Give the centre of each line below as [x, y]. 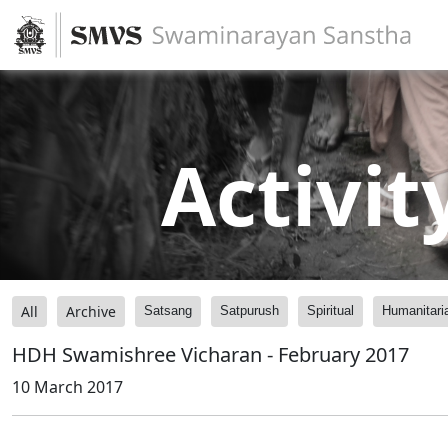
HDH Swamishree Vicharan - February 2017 [210, 354]
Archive [91, 311]
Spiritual [330, 310]
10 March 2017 [67, 387]
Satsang [168, 310]
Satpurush [249, 310]
